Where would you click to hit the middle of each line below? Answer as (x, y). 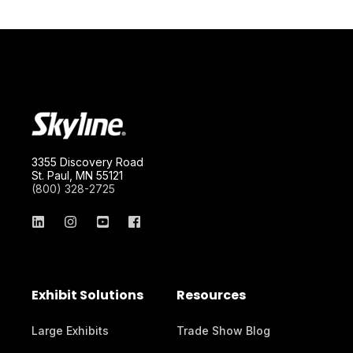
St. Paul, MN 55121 (77, 176)
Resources (211, 295)
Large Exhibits (70, 331)
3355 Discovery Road (87, 162)
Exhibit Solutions (87, 295)
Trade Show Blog (223, 331)
